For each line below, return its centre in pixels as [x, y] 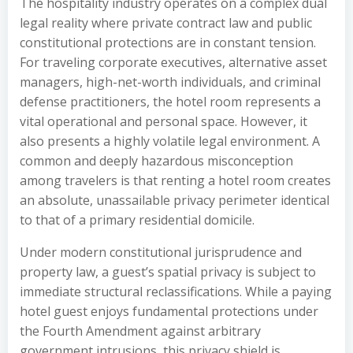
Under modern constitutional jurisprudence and [161, 252]
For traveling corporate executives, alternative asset [173, 62]
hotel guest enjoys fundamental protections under [169, 311]
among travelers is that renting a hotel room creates [175, 180]
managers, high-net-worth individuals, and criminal [170, 82]
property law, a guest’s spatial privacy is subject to [168, 272]
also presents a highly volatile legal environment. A [170, 141]
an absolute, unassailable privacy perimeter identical [175, 200]
